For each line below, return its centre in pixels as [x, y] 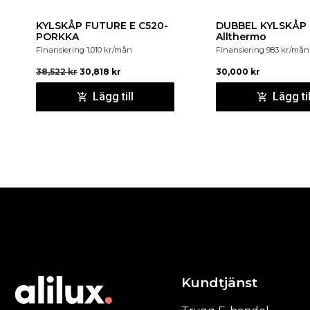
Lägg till [113, 96]
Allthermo [241, 37]
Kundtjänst [219, 283]
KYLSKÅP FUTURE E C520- [102, 26]
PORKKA [57, 37]
